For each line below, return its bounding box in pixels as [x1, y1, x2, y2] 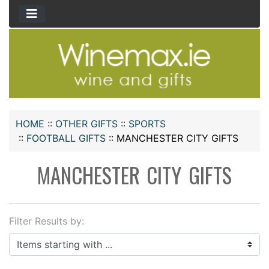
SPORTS [128, 118, 166, 130]
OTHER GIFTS [55, 118, 118, 130]
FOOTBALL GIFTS [26, 132, 106, 145]
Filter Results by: [9, 215, 84, 228]
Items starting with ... [8, 234, 104, 246]
